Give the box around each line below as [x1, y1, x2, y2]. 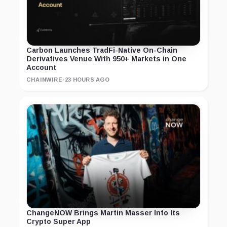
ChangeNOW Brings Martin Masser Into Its [26, 209, 180, 217]
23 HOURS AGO [65, 77, 109, 83]
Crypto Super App [26, 217, 91, 226]
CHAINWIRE [26, 77, 63, 83]
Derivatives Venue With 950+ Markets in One [26, 55, 186, 63]
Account [26, 63, 56, 72]
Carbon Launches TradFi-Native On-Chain [26, 46, 177, 55]
